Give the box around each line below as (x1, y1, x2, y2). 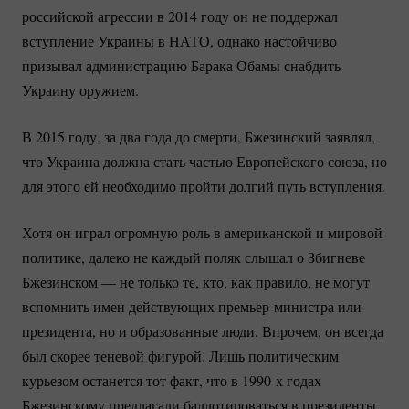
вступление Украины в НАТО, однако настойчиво (22, 30, 337, 50)
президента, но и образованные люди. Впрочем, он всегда (22, 320, 383, 341)
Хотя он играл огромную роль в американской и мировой (22, 222, 383, 242)
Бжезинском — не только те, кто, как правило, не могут (22, 271, 370, 291)
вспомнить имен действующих (22, 296, 218, 316)
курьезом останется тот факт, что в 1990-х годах (22, 370, 321, 390)
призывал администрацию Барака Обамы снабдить (22, 55, 341, 75)
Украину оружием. (22, 79, 139, 100)
